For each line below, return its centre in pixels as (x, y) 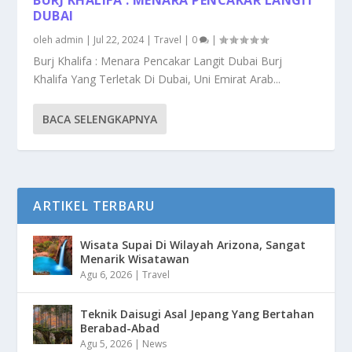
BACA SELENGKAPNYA (100, 119)
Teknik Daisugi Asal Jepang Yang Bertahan (198, 313)
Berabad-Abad (120, 328)
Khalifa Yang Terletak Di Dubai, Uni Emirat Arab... (157, 79)
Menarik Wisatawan (135, 258)
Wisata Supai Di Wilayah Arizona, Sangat (193, 244)
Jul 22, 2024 (119, 39)
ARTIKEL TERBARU (94, 205)
